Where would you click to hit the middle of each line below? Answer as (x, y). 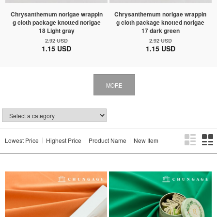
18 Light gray (56, 31)
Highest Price (64, 140)
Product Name (108, 140)
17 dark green (160, 31)
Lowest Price (22, 140)
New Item (146, 140)
